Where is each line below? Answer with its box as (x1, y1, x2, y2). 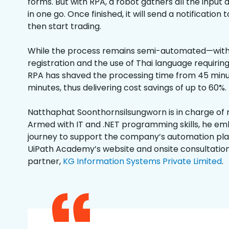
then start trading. (28, 20, 103, 32)
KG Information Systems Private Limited (63, 155, 222, 167)
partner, (28, 155, 63, 167)
